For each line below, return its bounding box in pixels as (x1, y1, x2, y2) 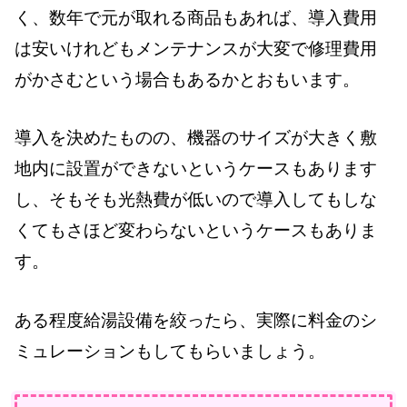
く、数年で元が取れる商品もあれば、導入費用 (15, 7, 377, 27)
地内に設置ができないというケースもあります (15, 159, 377, 179)
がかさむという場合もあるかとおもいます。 (15, 69, 360, 89)
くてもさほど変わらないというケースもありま (15, 221, 377, 241)
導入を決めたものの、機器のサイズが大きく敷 (15, 128, 377, 148)
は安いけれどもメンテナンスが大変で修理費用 (15, 38, 377, 58)
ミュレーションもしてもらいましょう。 (15, 341, 325, 361)
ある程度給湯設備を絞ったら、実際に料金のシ (15, 310, 377, 330)
